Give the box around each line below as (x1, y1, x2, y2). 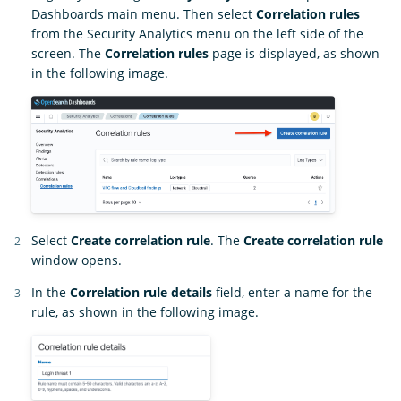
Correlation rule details (70, 283, 212, 301)
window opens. (31, 251, 122, 269)
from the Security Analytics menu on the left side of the (31, 24, 363, 42)
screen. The (31, 44, 105, 62)
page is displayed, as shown (209, 44, 380, 62)
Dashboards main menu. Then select (31, 4, 256, 22)
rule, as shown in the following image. (31, 303, 259, 320)
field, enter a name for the (212, 283, 372, 301)
